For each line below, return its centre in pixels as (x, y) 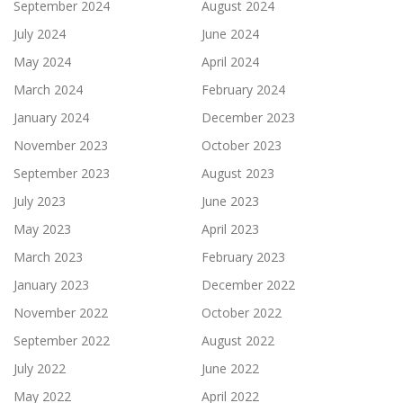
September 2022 (62, 341)
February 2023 (243, 257)
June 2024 (230, 34)
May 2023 (42, 229)
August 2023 (238, 174)
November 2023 (61, 146)
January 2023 (51, 285)
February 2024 (243, 90)
